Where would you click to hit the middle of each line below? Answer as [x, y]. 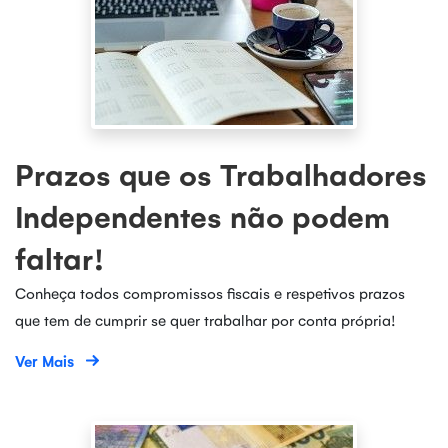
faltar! [59, 258]
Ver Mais [44, 360]
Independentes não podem [202, 216]
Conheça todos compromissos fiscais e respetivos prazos [210, 292]
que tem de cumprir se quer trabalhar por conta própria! [205, 319]
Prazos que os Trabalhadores [221, 174]
